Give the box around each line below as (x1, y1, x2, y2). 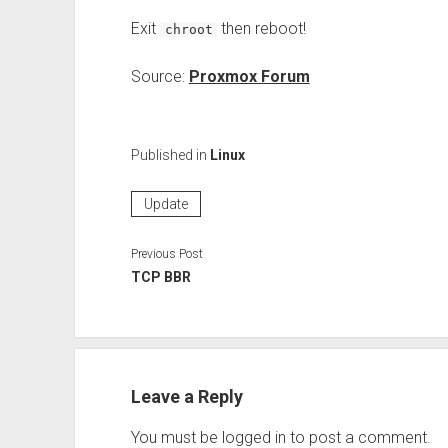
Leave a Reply (130, 385, 243, 407)
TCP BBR (130, 268, 191, 285)
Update (143, 195, 188, 212)
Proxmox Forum (188, 66, 310, 86)
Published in (130, 146, 210, 163)
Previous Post (130, 246, 203, 261)
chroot (164, 21, 213, 37)
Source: (130, 66, 189, 86)
